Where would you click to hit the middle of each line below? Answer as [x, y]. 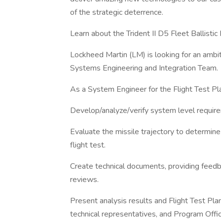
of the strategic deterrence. [117, 12]
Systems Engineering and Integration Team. [144, 68]
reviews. [84, 180]
